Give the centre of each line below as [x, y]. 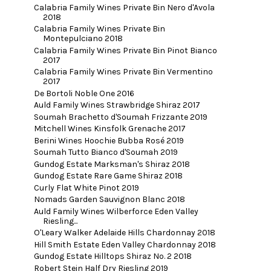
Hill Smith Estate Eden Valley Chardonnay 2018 [125, 244]
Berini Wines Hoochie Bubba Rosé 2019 [109, 140]
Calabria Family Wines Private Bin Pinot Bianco [125, 50]
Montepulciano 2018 [83, 39]
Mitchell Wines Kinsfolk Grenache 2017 [109, 129]
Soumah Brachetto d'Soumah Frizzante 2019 [120, 117]
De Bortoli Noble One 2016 [84, 93]
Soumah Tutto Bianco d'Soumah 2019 [106, 152]
